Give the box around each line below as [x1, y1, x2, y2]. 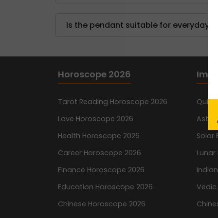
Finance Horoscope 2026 [58, 165, 145, 175]
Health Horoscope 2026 [58, 131, 140, 141]
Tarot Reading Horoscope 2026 [58, 97, 167, 107]
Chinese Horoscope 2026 [58, 199, 145, 209]
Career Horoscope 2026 [58, 148, 141, 158]
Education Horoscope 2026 [58, 182, 153, 192]
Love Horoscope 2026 [58, 114, 133, 124]
